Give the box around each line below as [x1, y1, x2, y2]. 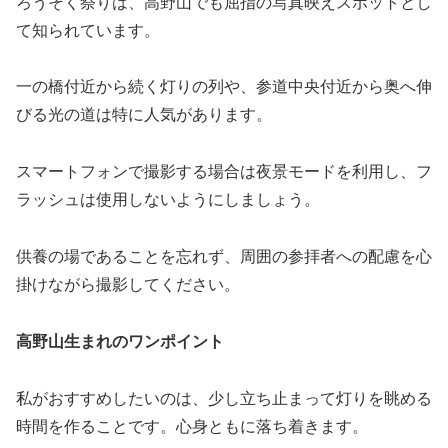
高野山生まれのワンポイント [16, 332, 224, 350]
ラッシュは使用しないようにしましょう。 [16, 191, 320, 209]
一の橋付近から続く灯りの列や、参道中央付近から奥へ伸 [16, 78, 432, 96]
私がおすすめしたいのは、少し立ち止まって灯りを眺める [16, 389, 432, 407]
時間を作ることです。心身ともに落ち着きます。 [16, 417, 368, 435]
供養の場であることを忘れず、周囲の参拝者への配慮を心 [16, 248, 432, 266]
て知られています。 [16, 21, 160, 39]
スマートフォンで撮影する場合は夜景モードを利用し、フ [16, 163, 432, 181]
